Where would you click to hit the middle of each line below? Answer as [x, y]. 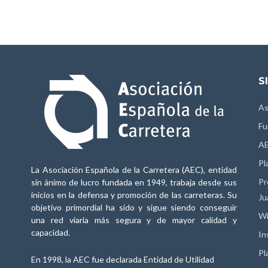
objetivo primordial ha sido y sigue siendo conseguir [134, 207]
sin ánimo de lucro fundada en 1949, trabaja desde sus [134, 182]
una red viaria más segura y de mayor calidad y [134, 220]
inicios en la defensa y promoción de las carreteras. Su [134, 195]
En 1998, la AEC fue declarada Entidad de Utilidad [123, 259]
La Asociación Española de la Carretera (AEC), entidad [134, 170]
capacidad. [51, 232]
